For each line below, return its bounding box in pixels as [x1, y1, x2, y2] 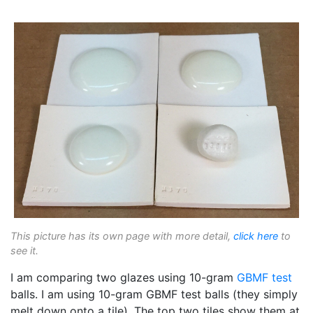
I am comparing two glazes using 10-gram [10, 270, 237, 284]
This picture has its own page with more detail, [10, 229, 233, 242]
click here [233, 229, 278, 242]
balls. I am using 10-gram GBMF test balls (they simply [10, 286, 298, 301]
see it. [10, 244, 38, 256]
